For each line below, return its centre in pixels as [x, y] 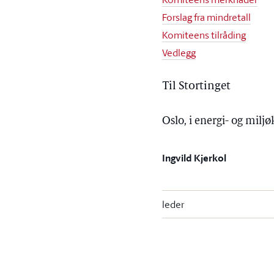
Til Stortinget [197, 87]
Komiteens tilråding [204, 35]
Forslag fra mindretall [207, 17]
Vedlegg [179, 53]
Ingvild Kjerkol [194, 158]
